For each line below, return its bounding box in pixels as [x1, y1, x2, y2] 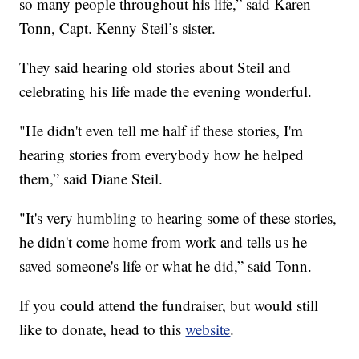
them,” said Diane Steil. [19, 168, 163, 189]
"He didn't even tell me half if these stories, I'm [19, 120, 304, 141]
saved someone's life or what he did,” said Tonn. [19, 256, 313, 276]
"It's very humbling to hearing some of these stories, [19, 208, 337, 228]
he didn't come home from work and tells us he [19, 232, 308, 252]
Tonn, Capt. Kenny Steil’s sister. [19, 18, 216, 38]
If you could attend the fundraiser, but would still [19, 295, 319, 316]
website [185, 319, 231, 340]
